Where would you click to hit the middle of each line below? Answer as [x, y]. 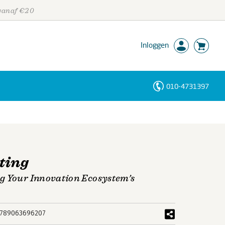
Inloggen [155, 45]
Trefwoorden [28, 135]
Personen [22, 104]
